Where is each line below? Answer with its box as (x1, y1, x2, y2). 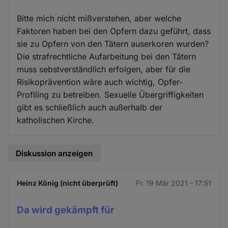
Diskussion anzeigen (16, 148, 93, 158)
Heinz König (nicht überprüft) (17, 179, 119, 188)
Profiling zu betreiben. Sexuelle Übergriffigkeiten (17, 89, 204, 100)
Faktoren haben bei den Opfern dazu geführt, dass (17, 25, 211, 36)
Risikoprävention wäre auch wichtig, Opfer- (17, 76, 183, 87)
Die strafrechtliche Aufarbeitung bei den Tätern (17, 51, 196, 62)
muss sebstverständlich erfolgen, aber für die (17, 64, 191, 74)
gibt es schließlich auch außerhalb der (17, 102, 163, 112)
